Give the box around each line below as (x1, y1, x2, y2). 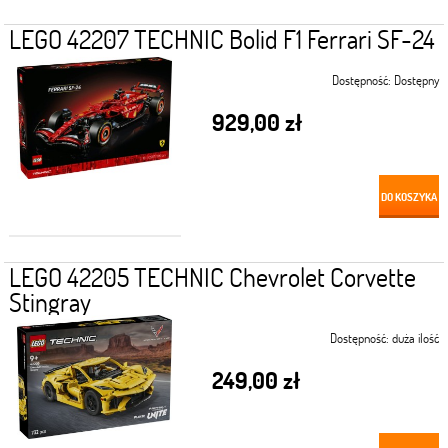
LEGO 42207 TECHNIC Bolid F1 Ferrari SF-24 (8, 22, 435, 57)
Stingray (8, 285, 91, 320)
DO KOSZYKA (381, 189, 438, 205)
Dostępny (394, 71, 440, 90)
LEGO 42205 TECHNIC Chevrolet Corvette (8, 260, 416, 295)
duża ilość (392, 329, 440, 348)
